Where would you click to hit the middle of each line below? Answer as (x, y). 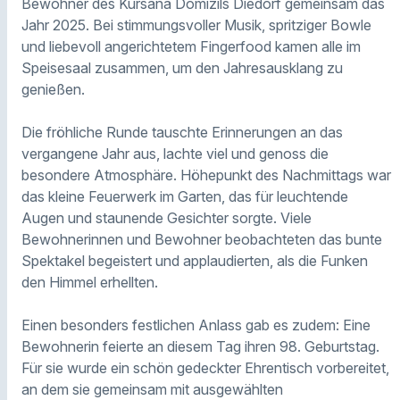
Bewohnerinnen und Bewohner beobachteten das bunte (202, 239)
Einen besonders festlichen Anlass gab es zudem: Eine (196, 325)
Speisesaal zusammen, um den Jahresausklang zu (182, 67)
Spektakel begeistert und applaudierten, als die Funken (195, 260)
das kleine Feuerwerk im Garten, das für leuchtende (185, 196)
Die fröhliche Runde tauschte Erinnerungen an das (182, 132)
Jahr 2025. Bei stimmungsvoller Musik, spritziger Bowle (196, 25)
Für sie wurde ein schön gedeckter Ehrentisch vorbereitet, (205, 367)
